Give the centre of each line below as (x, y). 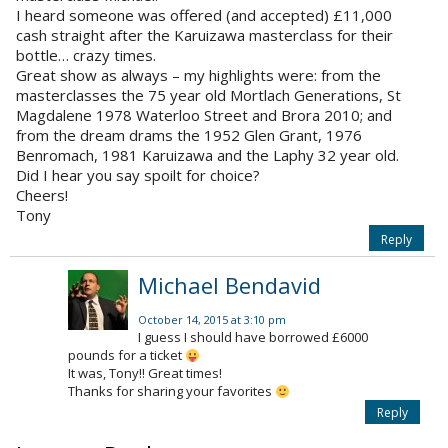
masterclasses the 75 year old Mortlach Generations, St (208, 95)
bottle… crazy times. (86, 55)
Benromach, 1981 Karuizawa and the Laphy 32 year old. (207, 155)
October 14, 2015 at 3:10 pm (212, 320)
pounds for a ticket (126, 355)
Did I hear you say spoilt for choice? (138, 175)
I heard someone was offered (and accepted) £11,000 (204, 15)
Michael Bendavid (229, 285)
